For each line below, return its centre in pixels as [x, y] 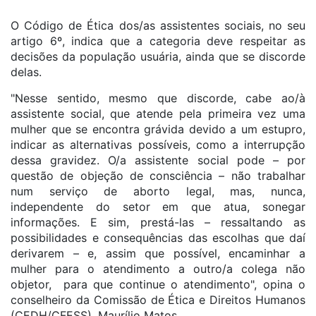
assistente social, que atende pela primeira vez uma [158, 114]
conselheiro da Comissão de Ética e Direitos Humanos [158, 300]
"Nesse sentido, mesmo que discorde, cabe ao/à [158, 98]
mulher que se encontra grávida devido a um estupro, [158, 129]
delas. [28, 72]
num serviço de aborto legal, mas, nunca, [158, 191]
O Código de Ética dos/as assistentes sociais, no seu [158, 25]
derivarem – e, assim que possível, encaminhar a [158, 253]
